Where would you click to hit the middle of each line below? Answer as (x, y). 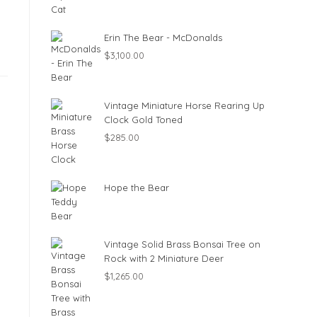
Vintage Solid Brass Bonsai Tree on (182, 244)
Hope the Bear (137, 188)
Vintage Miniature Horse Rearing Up (184, 105)
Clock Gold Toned (143, 120)
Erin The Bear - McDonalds (163, 38)
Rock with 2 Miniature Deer (164, 258)
